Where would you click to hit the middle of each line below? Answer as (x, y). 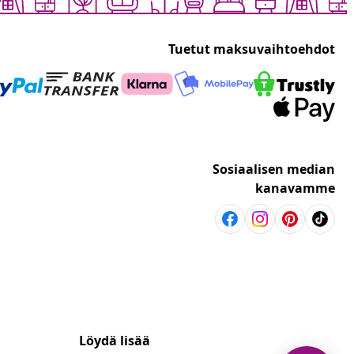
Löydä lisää (115, 341)
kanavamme (295, 188)
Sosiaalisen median (274, 169)
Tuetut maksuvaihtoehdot (252, 49)
